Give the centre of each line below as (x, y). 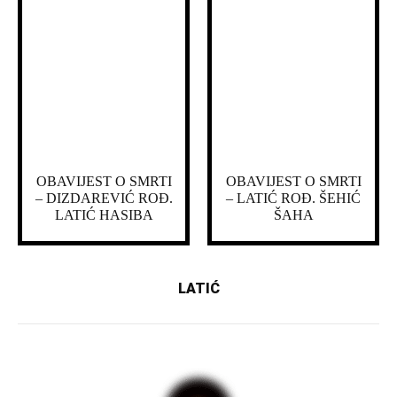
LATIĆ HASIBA (104, 215)
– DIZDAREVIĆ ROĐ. (104, 198)
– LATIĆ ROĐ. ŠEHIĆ (293, 198)
